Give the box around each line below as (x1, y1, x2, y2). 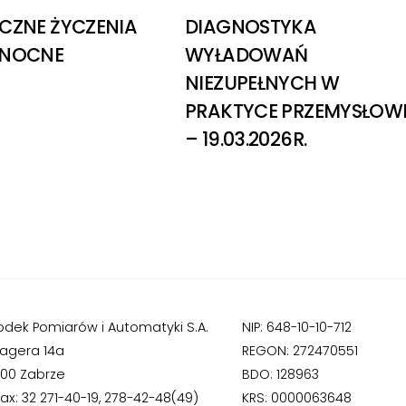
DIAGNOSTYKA (185, 13, 317, 40)
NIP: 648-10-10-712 (241, 317, 352, 336)
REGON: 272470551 (241, 341, 358, 360)
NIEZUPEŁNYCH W (185, 69, 340, 96)
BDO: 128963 (241, 364, 319, 383)
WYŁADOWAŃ (185, 41, 308, 68)
